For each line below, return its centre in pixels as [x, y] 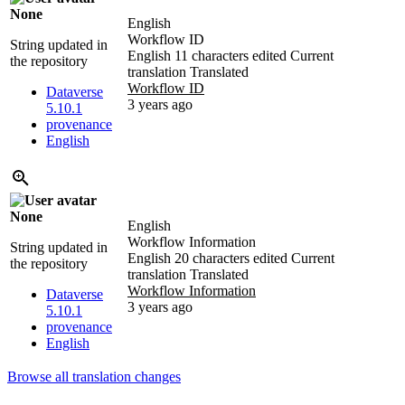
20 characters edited [231, 259]
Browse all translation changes [94, 377]
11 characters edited [231, 56]
